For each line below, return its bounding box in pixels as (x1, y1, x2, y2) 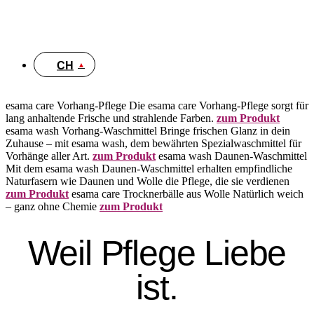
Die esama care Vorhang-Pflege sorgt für (129, 100, 308, 111)
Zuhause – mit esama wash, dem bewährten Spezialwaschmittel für (6, 137, 301, 149)
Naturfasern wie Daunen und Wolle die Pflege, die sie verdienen (6, 175, 289, 187)
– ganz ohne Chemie (6, 200, 97, 212)
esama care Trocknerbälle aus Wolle (71, 188, 230, 200)
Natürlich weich (233, 188, 303, 200)
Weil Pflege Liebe (27, 233, 287, 273)
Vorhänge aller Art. (6, 150, 90, 162)
